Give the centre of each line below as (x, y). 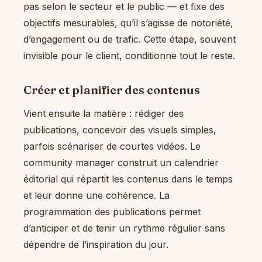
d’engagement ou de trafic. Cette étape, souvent (130, 39)
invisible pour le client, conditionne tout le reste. (129, 56)
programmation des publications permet (112, 211)
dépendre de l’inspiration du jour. (96, 244)
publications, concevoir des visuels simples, (120, 130)
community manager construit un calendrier (121, 162)
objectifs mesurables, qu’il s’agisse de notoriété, (128, 23)
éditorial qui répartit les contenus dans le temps (128, 179)
